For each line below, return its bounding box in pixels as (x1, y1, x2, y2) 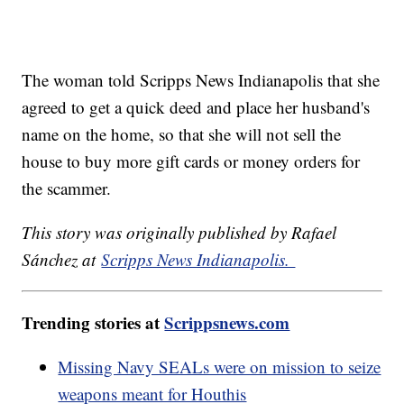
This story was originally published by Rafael (22, 220, 337, 243)
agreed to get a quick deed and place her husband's (22, 95, 371, 118)
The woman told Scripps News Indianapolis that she (22, 68, 381, 91)
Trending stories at (22, 309, 165, 335)
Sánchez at (22, 247, 102, 271)
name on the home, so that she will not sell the (22, 122, 342, 145)
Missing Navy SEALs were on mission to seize (58, 354, 381, 378)
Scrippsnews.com (164, 309, 290, 335)
